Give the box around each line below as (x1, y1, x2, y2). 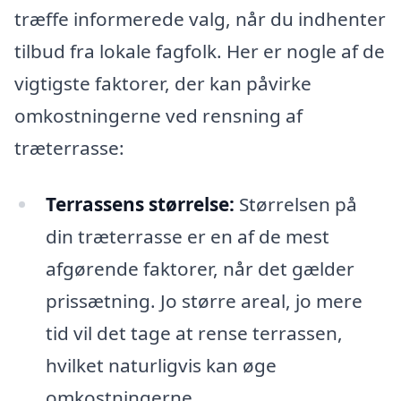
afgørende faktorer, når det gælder (45, 256, 354, 282)
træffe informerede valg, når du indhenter (14, 5, 386, 31)
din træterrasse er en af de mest (45, 224, 329, 250)
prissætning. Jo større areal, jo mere (45, 288, 363, 314)
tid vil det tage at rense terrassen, (45, 320, 343, 346)
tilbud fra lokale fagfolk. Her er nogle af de (14, 38, 385, 64)
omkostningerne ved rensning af (14, 102, 303, 128)
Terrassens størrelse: (45, 192, 235, 218)
